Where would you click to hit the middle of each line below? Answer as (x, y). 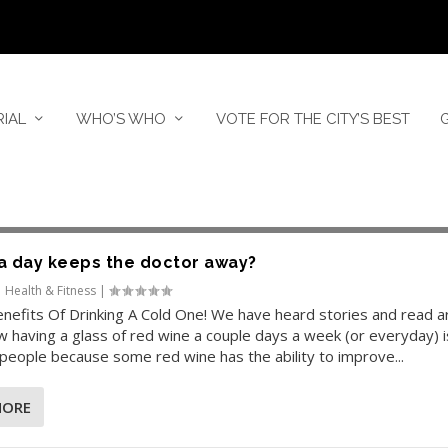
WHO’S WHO (120, 119)
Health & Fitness (51, 290)
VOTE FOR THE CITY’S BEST (312, 119)
